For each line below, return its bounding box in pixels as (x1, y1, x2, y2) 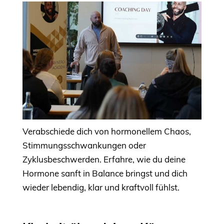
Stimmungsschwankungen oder (22, 139, 146, 150)
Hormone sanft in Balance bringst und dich (22, 167, 187, 178)
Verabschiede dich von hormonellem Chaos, (22, 125, 191, 136)
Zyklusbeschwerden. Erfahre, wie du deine (22, 153, 185, 164)
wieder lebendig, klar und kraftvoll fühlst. (22, 181, 179, 192)
